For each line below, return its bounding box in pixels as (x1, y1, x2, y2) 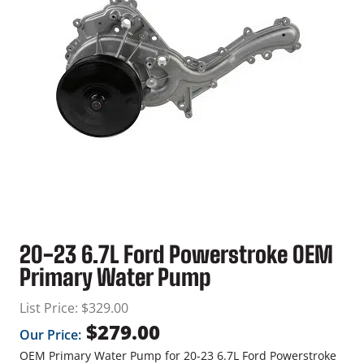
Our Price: (19, 326, 81, 344)
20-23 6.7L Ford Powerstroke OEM (19, 240, 333, 269)
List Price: (19, 299, 78, 318)
